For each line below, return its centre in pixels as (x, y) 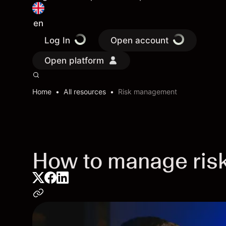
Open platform (74, 61)
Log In (57, 40)
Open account (139, 40)
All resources (85, 92)
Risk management (148, 92)
